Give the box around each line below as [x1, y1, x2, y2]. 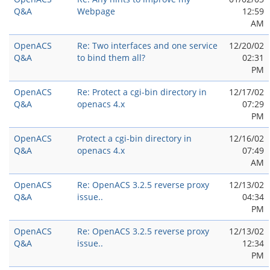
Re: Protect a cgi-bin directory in [77, 86, 207, 98]
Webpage [77, 5, 115, 17]
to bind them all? [77, 52, 145, 63]
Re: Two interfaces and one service [77, 40, 218, 51]
